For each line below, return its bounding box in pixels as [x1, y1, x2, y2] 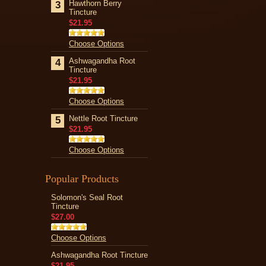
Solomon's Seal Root [51, 193, 123, 202]
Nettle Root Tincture [69, 114, 138, 123]
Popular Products [45, 173, 119, 185]
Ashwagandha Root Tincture [51, 251, 148, 259]
